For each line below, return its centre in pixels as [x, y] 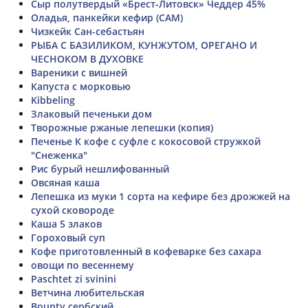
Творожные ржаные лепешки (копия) [122, 127]
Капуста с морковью [81, 86]
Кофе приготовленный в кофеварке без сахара [146, 251]
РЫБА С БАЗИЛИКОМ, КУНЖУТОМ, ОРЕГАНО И [144, 45]
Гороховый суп [68, 237]
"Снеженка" [59, 155]
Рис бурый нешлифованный [100, 168]
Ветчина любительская [88, 292]
